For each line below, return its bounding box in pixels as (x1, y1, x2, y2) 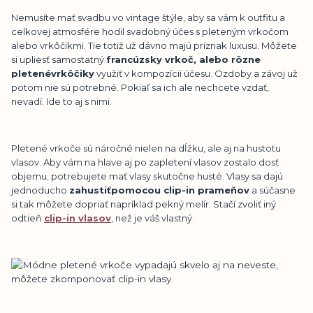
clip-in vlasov (44, 212, 111, 224)
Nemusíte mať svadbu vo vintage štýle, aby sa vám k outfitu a (11, 11, 285, 23)
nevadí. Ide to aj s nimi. (11, 95, 112, 107)
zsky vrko (139, 53, 188, 65)
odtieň (11, 212, 44, 224)
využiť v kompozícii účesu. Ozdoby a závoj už (94, 67, 298, 79)
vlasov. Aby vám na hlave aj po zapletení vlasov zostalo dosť (11, 156, 279, 168)
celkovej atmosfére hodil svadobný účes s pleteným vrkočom (11, 25, 289, 37)
